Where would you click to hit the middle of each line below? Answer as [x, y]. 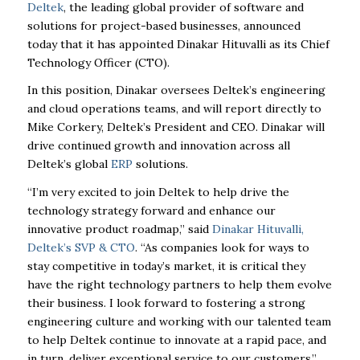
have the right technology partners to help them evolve [179, 285]
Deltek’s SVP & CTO [81, 248]
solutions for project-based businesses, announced [164, 25]
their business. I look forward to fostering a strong [166, 303]
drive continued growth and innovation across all [158, 146]
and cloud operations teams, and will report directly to [174, 109]
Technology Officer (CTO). [98, 62]
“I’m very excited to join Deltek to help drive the [158, 192]
